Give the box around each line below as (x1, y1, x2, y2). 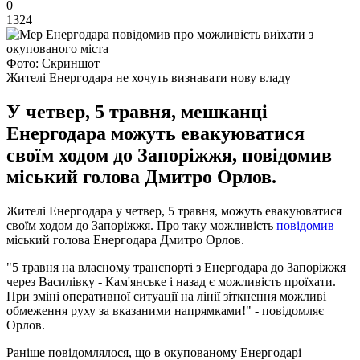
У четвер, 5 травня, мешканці (6, 100, 268, 122)
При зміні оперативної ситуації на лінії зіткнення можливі (6, 288, 326, 303)
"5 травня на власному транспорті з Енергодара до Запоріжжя (6, 260, 346, 274)
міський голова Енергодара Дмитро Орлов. (6, 232, 244, 247)
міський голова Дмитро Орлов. (6, 166, 276, 187)
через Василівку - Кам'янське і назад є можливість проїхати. (6, 274, 336, 288)
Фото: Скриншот (6, 55, 100, 70)
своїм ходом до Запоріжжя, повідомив (6, 144, 332, 166)
